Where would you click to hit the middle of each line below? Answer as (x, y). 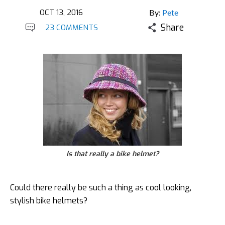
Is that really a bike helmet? (113, 154)
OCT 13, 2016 (61, 13)
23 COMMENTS (71, 28)
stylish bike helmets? (49, 201)
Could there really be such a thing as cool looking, (101, 188)
